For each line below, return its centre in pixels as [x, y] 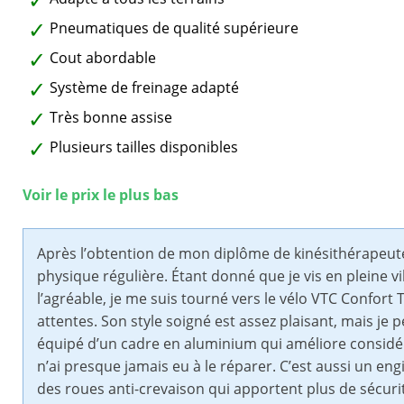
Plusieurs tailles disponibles [144, 147]
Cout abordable [103, 58]
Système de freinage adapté [144, 88]
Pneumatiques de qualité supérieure [174, 28]
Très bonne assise [111, 118]
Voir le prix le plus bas [101, 195]
